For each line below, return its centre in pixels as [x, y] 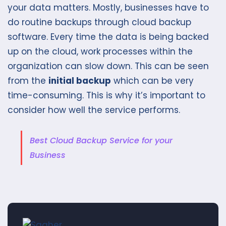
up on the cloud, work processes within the [100, 52]
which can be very [152, 81]
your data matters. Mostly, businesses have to [108, 8]
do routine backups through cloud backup [99, 22]
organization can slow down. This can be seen [108, 66]
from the [28, 81]
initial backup [80, 81]
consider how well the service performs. [94, 110]
